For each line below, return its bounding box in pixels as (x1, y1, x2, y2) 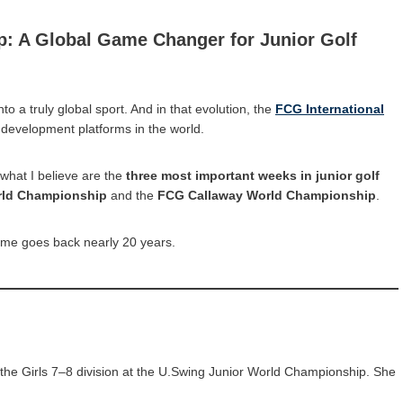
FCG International (275, 101, 384, 116)
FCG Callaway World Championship (157, 187, 376, 202)
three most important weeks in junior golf (126, 167, 380, 183)
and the (107, 187, 157, 202)
